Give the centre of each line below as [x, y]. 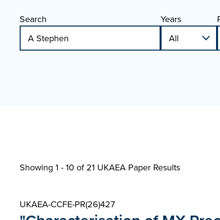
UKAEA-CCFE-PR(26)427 [67, 204]
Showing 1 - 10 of [53, 167]
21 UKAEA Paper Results [133, 167]
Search [33, 19]
